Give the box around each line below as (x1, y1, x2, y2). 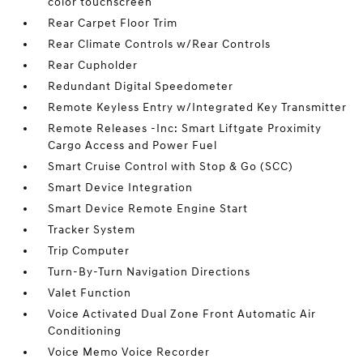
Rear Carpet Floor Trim (48, 16, 178, 30)
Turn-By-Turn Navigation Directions (48, 265, 251, 279)
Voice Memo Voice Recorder (48, 345, 211, 359)
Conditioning (48, 324, 122, 338)
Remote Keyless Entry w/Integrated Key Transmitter (48, 100, 348, 114)
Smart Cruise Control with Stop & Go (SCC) (48, 160, 294, 173)
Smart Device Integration (48, 181, 194, 194)
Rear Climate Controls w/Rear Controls (48, 37, 271, 51)
